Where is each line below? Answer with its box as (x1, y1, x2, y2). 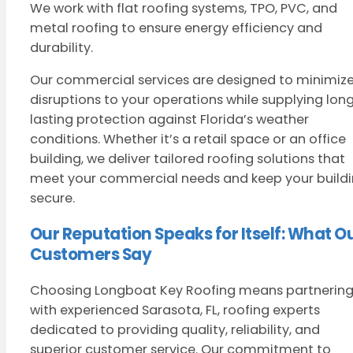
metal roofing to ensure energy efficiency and (30, 18, 322, 37)
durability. (30, 38, 93, 57)
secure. (30, 188, 75, 207)
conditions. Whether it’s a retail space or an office (30, 129, 346, 148)
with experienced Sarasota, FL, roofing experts (30, 301, 320, 320)
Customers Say (30, 243, 152, 266)
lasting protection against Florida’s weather (30, 110, 309, 128)
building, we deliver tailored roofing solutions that (30, 149, 345, 168)
